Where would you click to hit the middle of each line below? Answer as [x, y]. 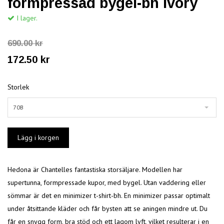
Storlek [18, 87]
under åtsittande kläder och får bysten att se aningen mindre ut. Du [107, 209]
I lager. [26, 18]
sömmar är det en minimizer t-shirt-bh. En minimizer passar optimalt [109, 196]
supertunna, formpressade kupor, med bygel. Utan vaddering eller [107, 183]
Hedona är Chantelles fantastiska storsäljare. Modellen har [95, 170]
